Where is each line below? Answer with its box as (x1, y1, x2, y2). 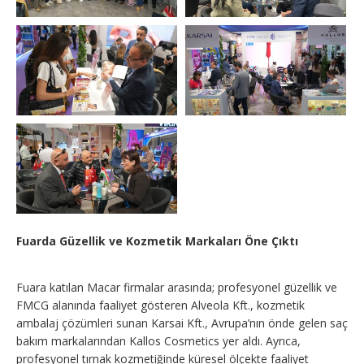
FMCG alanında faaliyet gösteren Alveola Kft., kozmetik (16, 297, 305, 313)
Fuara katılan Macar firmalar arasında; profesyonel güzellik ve (16, 279, 337, 295)
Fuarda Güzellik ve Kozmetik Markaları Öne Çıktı (16, 232, 298, 249)
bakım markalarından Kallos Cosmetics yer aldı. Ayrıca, (16, 332, 301, 349)
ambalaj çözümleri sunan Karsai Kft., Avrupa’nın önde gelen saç (16, 314, 348, 331)
